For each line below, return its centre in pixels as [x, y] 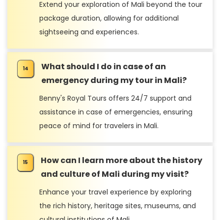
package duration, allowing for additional [109, 18]
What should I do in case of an [104, 66]
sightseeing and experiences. [89, 32]
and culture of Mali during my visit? [115, 174]
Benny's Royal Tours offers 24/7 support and [115, 98]
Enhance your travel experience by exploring [115, 192]
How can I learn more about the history [122, 160]
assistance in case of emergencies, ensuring [116, 112]
